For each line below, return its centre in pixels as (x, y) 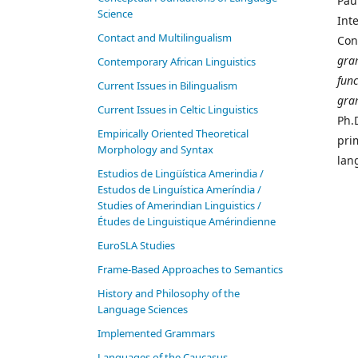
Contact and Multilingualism (165, 38)
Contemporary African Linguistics (177, 62)
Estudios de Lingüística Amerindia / (181, 174)
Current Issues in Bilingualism (167, 86)
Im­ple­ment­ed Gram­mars (156, 334)
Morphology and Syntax (155, 150)
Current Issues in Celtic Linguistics (178, 110)
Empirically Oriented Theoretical (173, 134)
